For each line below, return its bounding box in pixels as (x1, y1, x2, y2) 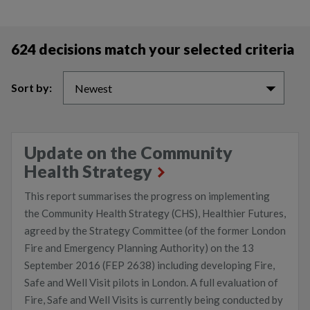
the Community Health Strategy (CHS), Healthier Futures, (24, 207, 286, 219)
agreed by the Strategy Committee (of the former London (24, 224, 286, 237)
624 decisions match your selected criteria (11, 40, 294, 57)
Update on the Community (24, 142, 232, 163)
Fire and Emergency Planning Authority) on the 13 (24, 241, 254, 254)
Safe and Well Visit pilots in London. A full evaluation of (24, 276, 278, 289)
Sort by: (11, 81, 52, 94)
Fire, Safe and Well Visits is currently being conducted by (24, 293, 283, 306)
